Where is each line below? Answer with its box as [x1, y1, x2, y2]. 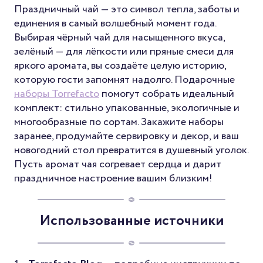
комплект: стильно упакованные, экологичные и [14, 100, 240, 116]
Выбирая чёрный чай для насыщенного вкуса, [14, 29, 225, 45]
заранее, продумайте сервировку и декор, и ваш [14, 128, 239, 144]
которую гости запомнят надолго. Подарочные [14, 72, 235, 87]
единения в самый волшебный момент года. [14, 15, 216, 31]
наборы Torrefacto [14, 86, 99, 102]
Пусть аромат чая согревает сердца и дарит [14, 156, 221, 172]
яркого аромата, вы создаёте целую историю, [14, 58, 226, 73]
